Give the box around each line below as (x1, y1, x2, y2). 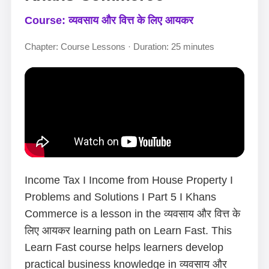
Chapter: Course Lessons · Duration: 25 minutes (25, 41, 214, 52)
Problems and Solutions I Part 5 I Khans (25, 191, 216, 203)
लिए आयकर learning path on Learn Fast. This (25, 225, 232, 237)
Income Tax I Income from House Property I (25, 174, 233, 186)
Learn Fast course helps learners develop (25, 241, 223, 253)
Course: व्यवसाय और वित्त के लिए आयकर (25, 14, 193, 26)
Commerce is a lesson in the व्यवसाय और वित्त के (25, 208, 240, 220)
